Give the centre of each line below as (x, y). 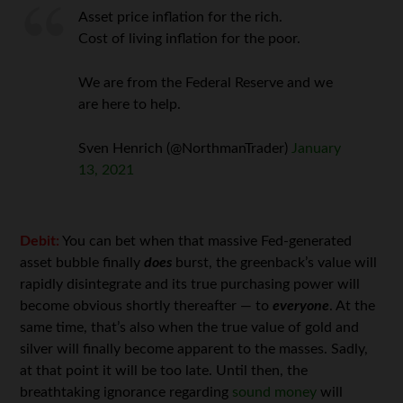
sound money (275, 392)
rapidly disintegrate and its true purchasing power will (190, 284)
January (317, 148)
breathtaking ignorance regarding (126, 392)
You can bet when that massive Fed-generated (206, 241)
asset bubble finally (82, 263)
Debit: (40, 241)
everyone (301, 306)
